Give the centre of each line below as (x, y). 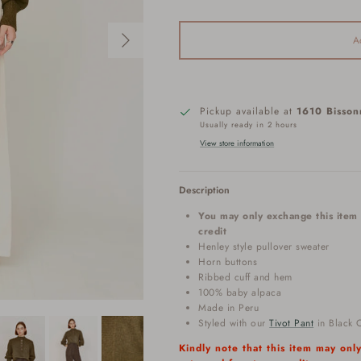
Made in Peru (229, 307)
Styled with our (234, 323)
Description (205, 190)
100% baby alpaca (240, 292)
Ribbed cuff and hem (245, 277)
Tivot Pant (292, 323)
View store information (237, 143)
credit (213, 231)
